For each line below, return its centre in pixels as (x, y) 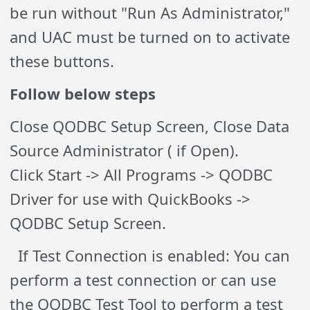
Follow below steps (83, 93)
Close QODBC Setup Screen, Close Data (150, 126)
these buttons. (62, 61)
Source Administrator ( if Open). (125, 150)
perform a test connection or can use (143, 280)
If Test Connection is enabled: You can (154, 255)
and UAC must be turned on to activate (150, 37)
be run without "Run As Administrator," (150, 12)
